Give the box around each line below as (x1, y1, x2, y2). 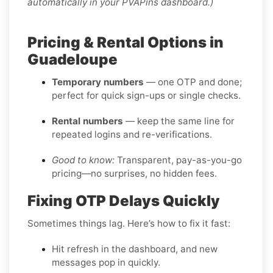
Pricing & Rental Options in (27, 33, 224, 51)
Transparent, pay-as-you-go (115, 154, 242, 166)
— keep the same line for (123, 115, 235, 127)
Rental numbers (52, 115, 123, 127)
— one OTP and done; (144, 76, 242, 88)
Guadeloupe (27, 50, 118, 68)
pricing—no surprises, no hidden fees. (52, 167, 217, 179)
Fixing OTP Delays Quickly (27, 191, 220, 210)
